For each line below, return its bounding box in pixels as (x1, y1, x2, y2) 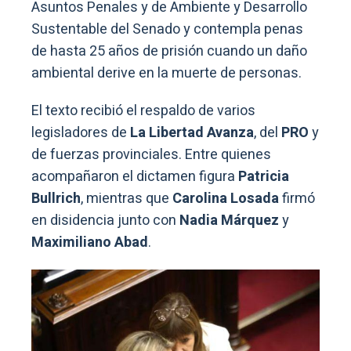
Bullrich (31, 187, 81, 209)
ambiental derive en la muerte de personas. (31, 62, 302, 84)
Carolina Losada (172, 187, 279, 209)
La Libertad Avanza (130, 121, 254, 143)
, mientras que (81, 187, 172, 209)
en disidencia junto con (31, 209, 179, 231)
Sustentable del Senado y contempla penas (31, 18, 303, 40)
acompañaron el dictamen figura (31, 165, 238, 187)
